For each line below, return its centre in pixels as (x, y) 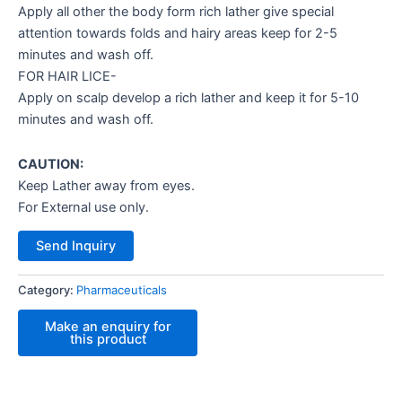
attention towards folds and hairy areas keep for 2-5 (178, 34)
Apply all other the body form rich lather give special (176, 12)
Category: (47, 290)
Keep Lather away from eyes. (106, 185)
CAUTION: (51, 164)
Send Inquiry (76, 246)
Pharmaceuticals (122, 290)
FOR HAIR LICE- (67, 77)
